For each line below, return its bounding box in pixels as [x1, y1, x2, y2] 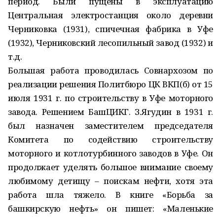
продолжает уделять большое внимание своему [8, 161, 213, 173]
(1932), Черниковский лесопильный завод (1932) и [8, 37, 213, 48]
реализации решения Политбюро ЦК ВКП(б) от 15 [8, 78, 213, 90]
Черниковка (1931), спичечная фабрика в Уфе [8, 23, 213, 35]
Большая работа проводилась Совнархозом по [8, 65, 213, 76]
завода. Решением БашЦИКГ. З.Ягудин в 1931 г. [8, 106, 213, 117]
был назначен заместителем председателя [8, 120, 213, 131]
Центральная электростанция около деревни [8, 9, 213, 21]
